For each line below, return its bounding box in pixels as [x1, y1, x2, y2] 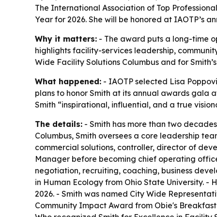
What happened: [35, 77, 101, 86]
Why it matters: [35, 34, 97, 44]
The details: [35, 119, 82, 129]
